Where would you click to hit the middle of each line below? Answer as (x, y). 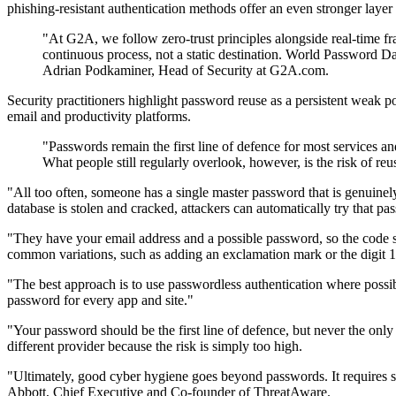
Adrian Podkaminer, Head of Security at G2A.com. (186, 71)
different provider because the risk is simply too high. (155, 346)
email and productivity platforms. (99, 117)
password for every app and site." (100, 301)
